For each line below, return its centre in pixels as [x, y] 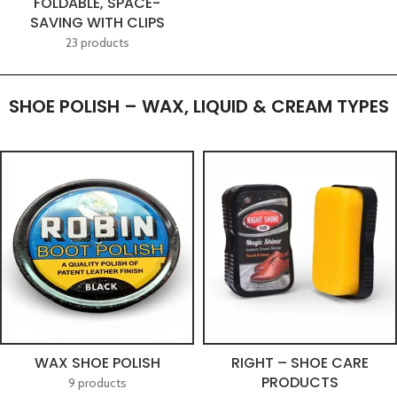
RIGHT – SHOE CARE [300, 363]
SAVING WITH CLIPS [97, 23]
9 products [97, 383]
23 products [97, 43]
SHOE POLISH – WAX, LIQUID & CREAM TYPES [198, 106]
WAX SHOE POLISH [97, 363]
